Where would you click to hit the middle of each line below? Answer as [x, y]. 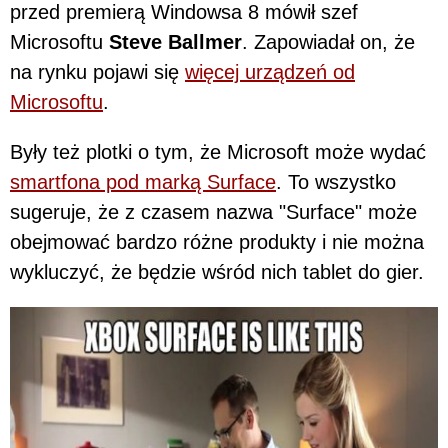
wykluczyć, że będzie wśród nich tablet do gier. [217, 271]
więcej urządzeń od [270, 71]
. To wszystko [336, 181]
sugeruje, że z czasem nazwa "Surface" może [213, 211]
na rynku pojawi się [97, 71]
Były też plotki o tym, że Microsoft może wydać [218, 151]
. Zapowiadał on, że [328, 41]
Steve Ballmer [175, 41]
